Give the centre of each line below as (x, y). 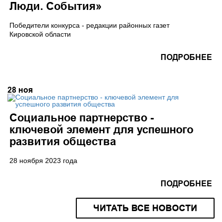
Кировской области (40, 34)
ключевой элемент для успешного (101, 130)
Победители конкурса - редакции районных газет (89, 26)
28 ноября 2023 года (43, 161)
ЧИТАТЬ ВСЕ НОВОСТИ (145, 208)
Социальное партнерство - (82, 118)
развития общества (63, 141)
